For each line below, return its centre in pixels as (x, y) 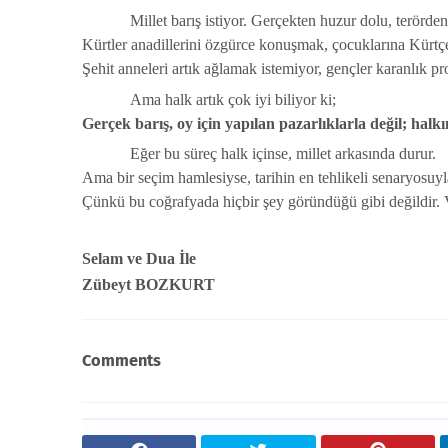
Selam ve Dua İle (139, 258)
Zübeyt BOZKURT (148, 284)
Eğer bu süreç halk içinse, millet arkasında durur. (283, 154)
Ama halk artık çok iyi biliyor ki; (233, 99)
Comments (121, 361)
